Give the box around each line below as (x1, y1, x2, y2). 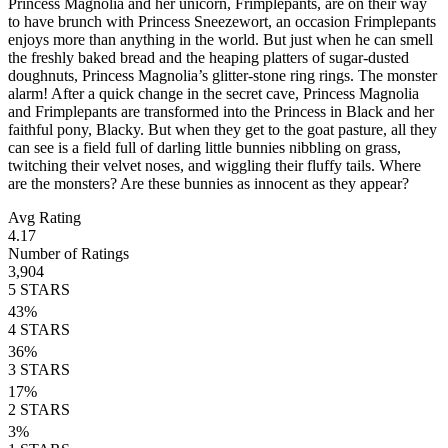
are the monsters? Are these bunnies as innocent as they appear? (8, 174, 409, 192)
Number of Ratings (8, 244, 129, 262)
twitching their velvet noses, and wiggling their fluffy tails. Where (8, 156, 421, 174)
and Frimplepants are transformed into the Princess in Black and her (8, 102, 434, 120)
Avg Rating (8, 208, 81, 226)
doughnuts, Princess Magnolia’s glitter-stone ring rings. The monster (8, 66, 437, 84)
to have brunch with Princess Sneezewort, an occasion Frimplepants (8, 12, 436, 30)
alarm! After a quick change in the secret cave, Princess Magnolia (8, 84, 419, 102)
